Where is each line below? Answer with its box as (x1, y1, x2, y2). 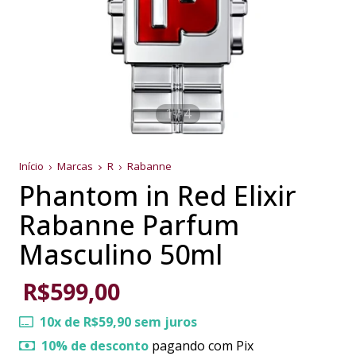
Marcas (57, 158, 94, 173)
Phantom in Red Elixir (19, 176, 296, 214)
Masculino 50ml (19, 235, 222, 273)
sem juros (131, 312, 197, 331)
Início (19, 158, 44, 173)
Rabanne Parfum (19, 206, 239, 243)
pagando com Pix (149, 336, 253, 354)
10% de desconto (41, 336, 149, 354)
